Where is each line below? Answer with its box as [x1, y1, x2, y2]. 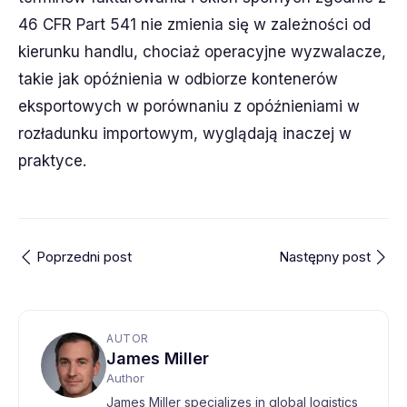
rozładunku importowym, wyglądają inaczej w [18, 124, 352, 143]
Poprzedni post [36, 247, 132, 265]
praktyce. [18, 151, 86, 170]
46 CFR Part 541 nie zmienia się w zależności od [18, 15, 371, 34]
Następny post [279, 247, 371, 265]
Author [106, 370, 144, 385]
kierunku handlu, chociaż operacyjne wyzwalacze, [18, 42, 386, 61]
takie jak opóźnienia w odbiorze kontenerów [18, 69, 338, 88]
